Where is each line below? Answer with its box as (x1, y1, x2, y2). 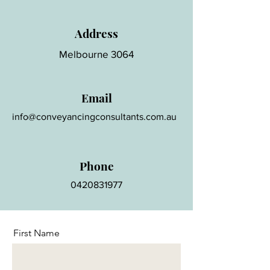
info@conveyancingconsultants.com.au (12, 111, 177, 122)
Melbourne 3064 (59, 48, 134, 60)
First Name (13, 227, 60, 239)
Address (75, 25, 118, 41)
